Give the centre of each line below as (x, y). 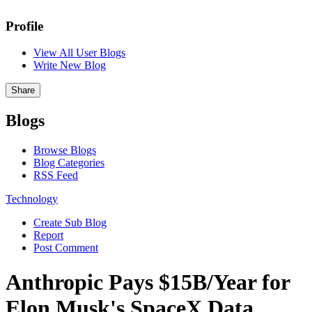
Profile (24, 26)
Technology (32, 199)
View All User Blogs (79, 53)
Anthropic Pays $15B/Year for (148, 282)
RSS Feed (56, 175)
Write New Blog (70, 65)
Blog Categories (69, 163)
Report (48, 235)
